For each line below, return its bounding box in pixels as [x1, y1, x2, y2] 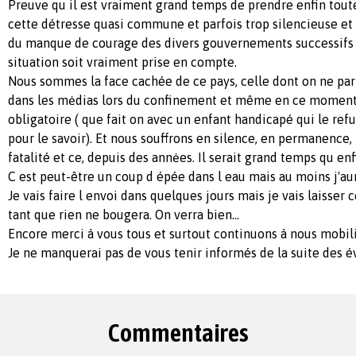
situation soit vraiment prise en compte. [8, 55, 237, 70]
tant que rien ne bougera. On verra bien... [8, 207, 239, 222]
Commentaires [107, 318, 249, 348]
